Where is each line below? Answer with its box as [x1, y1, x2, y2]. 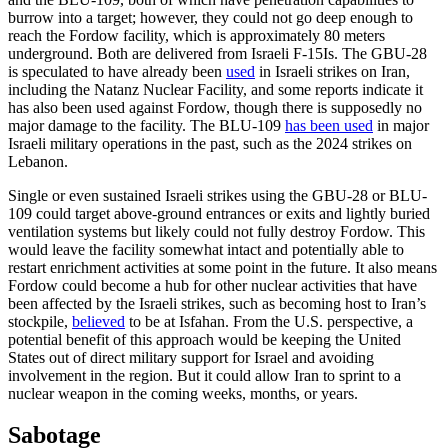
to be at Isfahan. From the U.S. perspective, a [125, 312, 413, 330]
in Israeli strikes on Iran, [255, 62, 410, 80]
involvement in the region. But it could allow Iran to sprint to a [8, 366, 401, 384]
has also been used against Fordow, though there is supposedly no [8, 98, 422, 116]
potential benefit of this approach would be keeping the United [8, 330, 401, 348]
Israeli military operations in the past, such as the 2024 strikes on [8, 134, 412, 152]
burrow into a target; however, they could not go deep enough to [8, 8, 413, 26]
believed [72, 312, 125, 330]
